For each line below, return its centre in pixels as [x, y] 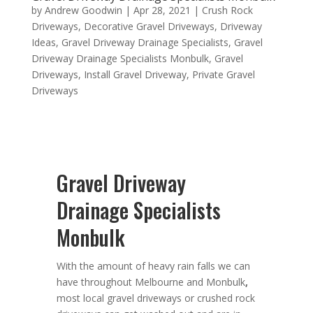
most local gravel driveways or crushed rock [155, 298]
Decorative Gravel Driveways [149, 26]
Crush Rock [227, 10]
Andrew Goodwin [83, 10]
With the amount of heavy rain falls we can [153, 265]
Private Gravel [223, 74]
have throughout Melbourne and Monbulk [151, 282]
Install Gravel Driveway [135, 74]
